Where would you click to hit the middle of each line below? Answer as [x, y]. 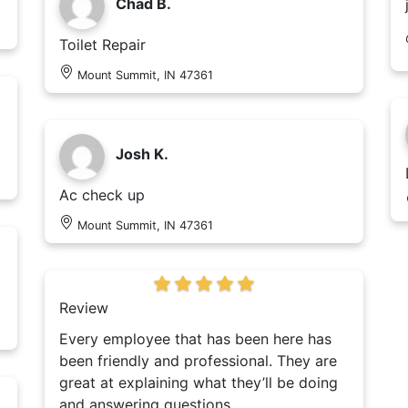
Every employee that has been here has [195, 339]
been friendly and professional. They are [198, 361]
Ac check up [102, 195]
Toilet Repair [102, 45]
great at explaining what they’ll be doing [199, 383]
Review [84, 308]
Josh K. [142, 154]
